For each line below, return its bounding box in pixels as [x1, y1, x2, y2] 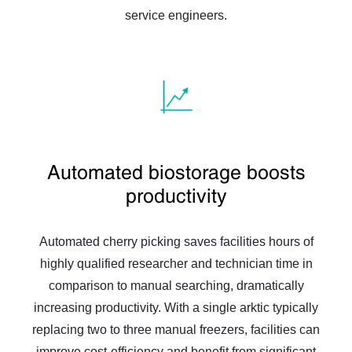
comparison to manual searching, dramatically [48, 278, 304, 292]
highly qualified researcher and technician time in [39, 256, 313, 270]
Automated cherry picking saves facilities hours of [38, 234, 313, 248]
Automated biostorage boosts [46, 160, 306, 183]
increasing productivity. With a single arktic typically [34, 300, 318, 314]
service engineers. [125, 8, 227, 22]
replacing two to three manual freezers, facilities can [32, 322, 320, 336]
